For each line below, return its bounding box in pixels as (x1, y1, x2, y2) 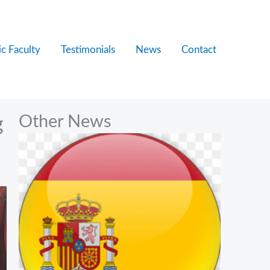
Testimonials (61, 44, 115, 55)
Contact (181, 44, 216, 55)
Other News (18, 113, 111, 131)
